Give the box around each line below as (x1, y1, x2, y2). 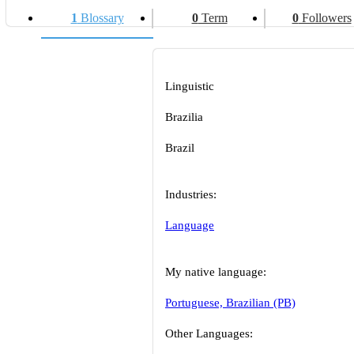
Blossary (77, 11, 124, 24)
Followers (298, 11, 352, 24)
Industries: (165, 188, 217, 201)
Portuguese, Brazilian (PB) (165, 296, 296, 309)
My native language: (165, 265, 266, 278)
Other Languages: (165, 327, 253, 340)
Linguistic (165, 80, 214, 92)
